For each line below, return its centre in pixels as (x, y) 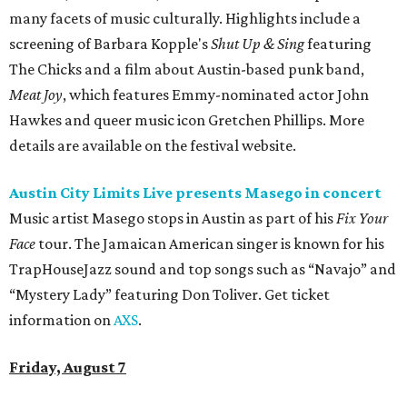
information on (61, 320)
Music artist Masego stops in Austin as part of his (173, 218)
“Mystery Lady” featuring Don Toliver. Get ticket (169, 295)
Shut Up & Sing (259, 44)
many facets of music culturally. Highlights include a (185, 19)
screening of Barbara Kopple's (110, 44)
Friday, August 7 (68, 367)
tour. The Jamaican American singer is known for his (210, 244)
